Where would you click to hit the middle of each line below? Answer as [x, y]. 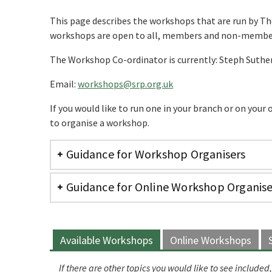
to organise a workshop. [100, 123]
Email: [64, 84]
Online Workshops [211, 240]
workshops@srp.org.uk [126, 84]
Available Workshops [107, 240]
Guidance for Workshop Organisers [156, 154]
